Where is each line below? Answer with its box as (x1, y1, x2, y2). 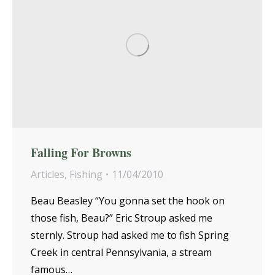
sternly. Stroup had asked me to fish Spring (31, 228, 229, 242)
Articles (31, 167, 64, 181)
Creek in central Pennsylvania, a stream (31, 245, 212, 259)
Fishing (69, 167, 103, 181)
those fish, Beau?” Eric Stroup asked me (31, 211, 212, 225)
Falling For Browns (31, 143, 131, 161)
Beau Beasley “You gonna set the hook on (31, 193, 225, 207)
